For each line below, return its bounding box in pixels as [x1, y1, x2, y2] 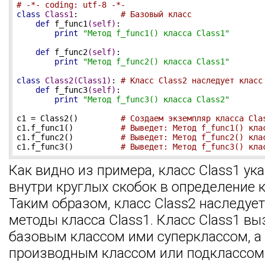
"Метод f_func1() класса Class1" [83, 28, 230, 38]
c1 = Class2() [17, 114, 121, 123]
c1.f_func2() [17, 132, 121, 142]
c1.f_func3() [17, 142, 121, 151]
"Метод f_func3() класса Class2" [83, 95, 230, 104]
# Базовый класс [121, 9, 192, 19]
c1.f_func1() [17, 123, 121, 132]
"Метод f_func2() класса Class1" [83, 57, 230, 66]
